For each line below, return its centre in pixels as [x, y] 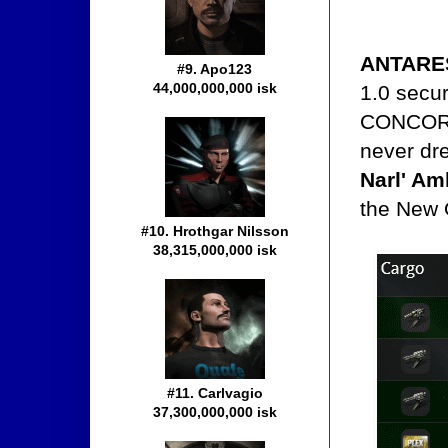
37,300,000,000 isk [215, 412]
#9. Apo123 [215, 69]
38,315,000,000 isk [215, 250]
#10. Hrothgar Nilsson [215, 231]
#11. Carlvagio [215, 393]
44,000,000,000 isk [215, 88]
